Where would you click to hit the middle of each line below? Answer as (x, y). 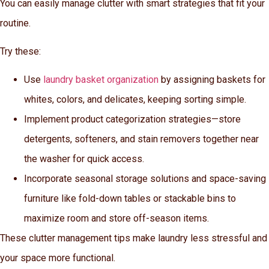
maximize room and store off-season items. (116, 219)
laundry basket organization (101, 80)
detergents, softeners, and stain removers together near (141, 139)
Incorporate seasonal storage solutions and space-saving (145, 179)
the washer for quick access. (84, 159)
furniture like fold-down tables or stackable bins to (130, 199)
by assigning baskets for (212, 80)
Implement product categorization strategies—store (132, 119)
